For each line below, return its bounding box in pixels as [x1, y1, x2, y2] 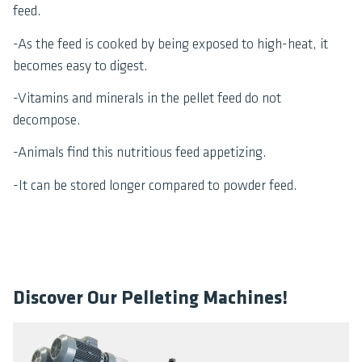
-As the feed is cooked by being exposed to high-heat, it [13, 36, 328, 53]
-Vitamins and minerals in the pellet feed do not [13, 90, 281, 107]
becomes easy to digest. [13, 58, 148, 74]
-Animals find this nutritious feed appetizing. [13, 145, 267, 162]
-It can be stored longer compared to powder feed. [13, 178, 297, 194]
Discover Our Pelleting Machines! [13, 288, 288, 309]
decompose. [13, 112, 81, 128]
